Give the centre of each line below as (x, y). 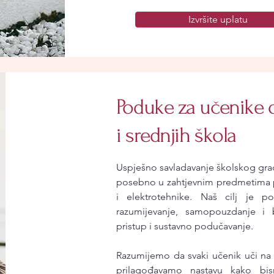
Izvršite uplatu (218, 19)
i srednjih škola (176, 135)
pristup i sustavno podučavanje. (184, 226)
